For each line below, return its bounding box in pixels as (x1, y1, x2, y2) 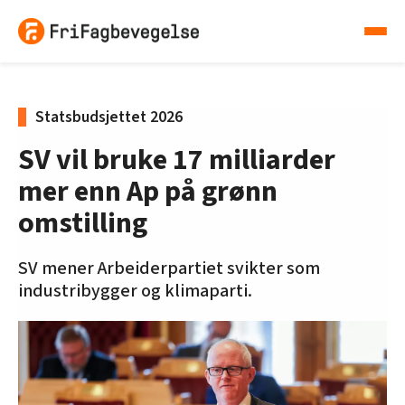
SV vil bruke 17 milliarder (18, 139, 335, 182)
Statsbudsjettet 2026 (35, 106, 183, 129)
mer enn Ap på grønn (18, 171, 278, 213)
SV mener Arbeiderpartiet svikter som (18, 256, 320, 282)
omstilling (18, 202, 147, 245)
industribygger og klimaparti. (18, 278, 252, 305)
